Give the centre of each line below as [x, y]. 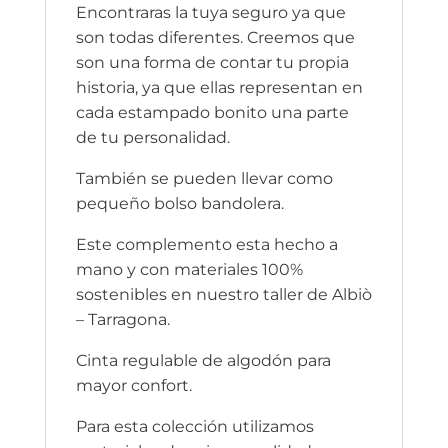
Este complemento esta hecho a [206, 244]
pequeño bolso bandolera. [179, 203]
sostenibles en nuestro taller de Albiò [223, 294]
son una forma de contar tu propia [212, 62]
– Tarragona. [122, 319]
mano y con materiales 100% [189, 269]
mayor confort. [133, 385]
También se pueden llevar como [204, 178]
